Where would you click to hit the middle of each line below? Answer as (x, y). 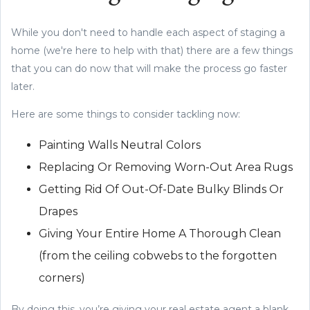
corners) (62, 277)
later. (24, 86)
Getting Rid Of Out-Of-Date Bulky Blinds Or (161, 189)
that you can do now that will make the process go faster (149, 68)
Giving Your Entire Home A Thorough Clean (160, 233)
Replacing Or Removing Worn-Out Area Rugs (166, 167)
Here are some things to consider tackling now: (127, 114)
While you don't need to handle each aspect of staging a (148, 32)
